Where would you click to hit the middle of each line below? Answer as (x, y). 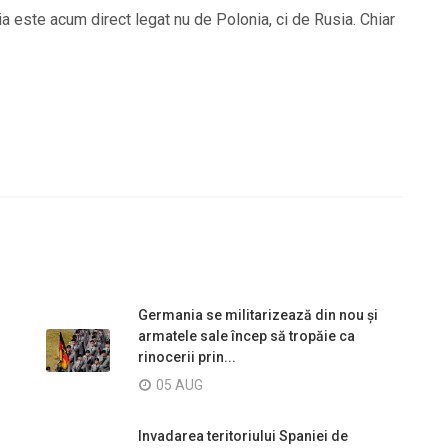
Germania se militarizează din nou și (258, 314)
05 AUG (179, 384)
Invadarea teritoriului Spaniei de (243, 435)
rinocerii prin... (187, 356)
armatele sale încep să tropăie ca (246, 335)
